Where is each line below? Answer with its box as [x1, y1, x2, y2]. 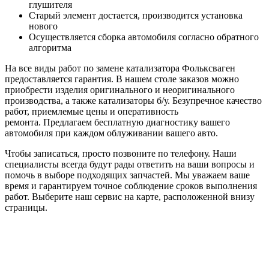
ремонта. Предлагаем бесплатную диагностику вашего [5, 116, 230, 127]
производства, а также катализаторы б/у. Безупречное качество [5, 95, 262, 106]
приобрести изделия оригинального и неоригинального [5, 84, 235, 95]
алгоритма [29, 42, 71, 53]
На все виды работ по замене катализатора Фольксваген [5, 62, 235, 73]
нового [29, 20, 58, 31]
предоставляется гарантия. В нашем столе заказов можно [5, 73, 239, 84]
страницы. [5, 202, 47, 213]
